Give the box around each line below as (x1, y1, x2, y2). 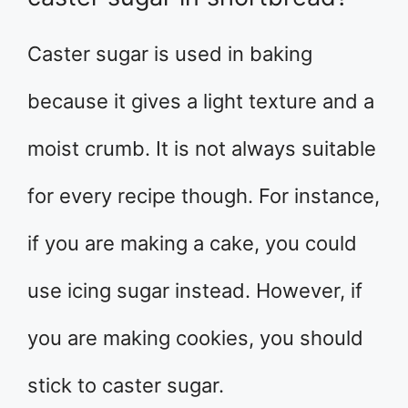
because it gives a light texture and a (27, 88, 374, 113)
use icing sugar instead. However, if (27, 278, 362, 302)
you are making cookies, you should (27, 325, 363, 350)
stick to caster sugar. (27, 372, 224, 397)
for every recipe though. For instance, (27, 183, 380, 208)
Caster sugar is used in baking (27, 41, 312, 66)
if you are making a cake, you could (27, 230, 357, 255)
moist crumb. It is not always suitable (27, 136, 376, 160)
